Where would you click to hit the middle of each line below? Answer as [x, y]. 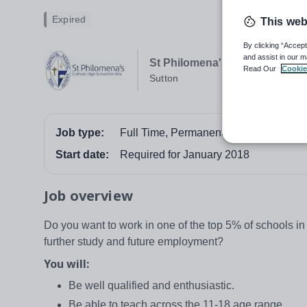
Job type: [80, 133]
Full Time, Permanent [172, 133]
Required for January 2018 [185, 155]
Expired [69, 20]
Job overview [88, 196]
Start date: [82, 155]
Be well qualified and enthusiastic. [151, 286]
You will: [66, 264]
